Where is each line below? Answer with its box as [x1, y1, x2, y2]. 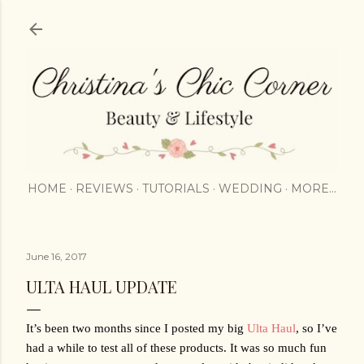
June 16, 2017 [26, 249, 87, 262]
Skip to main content [115, 10, 249, 31]
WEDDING [219, 180, 282, 196]
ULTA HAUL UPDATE [26, 275, 177, 297]
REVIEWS [76, 180, 133, 196]
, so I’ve [296, 321, 337, 335]
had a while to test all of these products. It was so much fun [26, 340, 327, 354]
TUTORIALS [142, 180, 210, 196]
